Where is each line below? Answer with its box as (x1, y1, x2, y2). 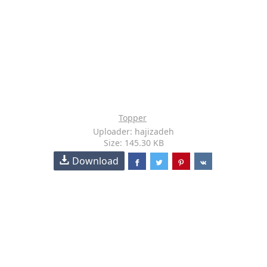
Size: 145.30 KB (103, 137, 164, 148)
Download (72, 154, 119, 167)
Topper (119, 112, 147, 123)
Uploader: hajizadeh (93, 126, 174, 137)
